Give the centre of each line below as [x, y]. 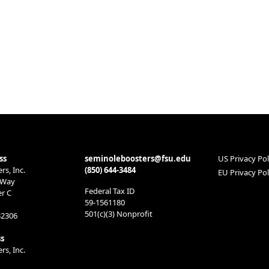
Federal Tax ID [110, 191]
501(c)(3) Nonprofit [119, 214]
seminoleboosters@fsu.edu [138, 159]
